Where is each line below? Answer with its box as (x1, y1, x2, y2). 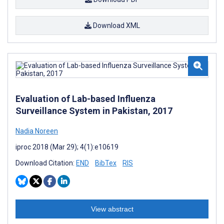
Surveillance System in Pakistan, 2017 (15, 105, 172, 116)
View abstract (90, 204, 133, 213)
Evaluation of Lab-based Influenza (15, 93, 155, 104)
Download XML (91, 21, 140, 29)
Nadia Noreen (15, 126, 58, 135)
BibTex (95, 158, 116, 167)
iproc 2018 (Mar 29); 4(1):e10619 (15, 142, 118, 151)
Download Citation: (15, 158, 76, 167)
